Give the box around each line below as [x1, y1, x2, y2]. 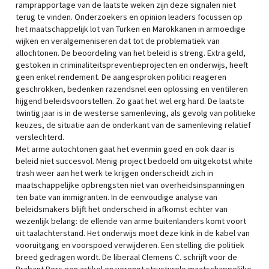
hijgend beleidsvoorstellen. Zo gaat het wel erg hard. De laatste [16, 95, 244, 106]
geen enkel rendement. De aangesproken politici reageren [16, 71, 226, 82]
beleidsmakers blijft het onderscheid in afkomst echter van [16, 204, 228, 214]
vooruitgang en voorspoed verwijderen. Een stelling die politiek [16, 240, 244, 250]
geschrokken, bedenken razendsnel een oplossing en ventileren [16, 83, 248, 94]
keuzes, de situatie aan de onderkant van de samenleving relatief [16, 119, 251, 130]
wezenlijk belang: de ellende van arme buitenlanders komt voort [16, 216, 246, 226]
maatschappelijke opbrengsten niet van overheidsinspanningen [16, 180, 244, 190]
